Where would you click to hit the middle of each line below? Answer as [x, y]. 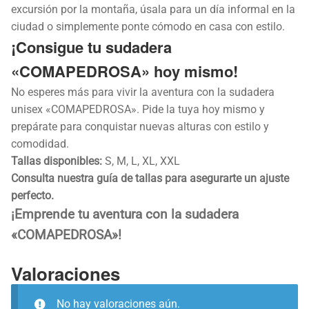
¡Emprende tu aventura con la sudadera [125, 214]
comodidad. [40, 143]
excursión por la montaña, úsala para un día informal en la [153, 9]
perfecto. [32, 195]
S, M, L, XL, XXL [141, 161]
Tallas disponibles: [57, 161]
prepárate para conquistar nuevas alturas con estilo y [140, 126]
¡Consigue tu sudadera [91, 47]
